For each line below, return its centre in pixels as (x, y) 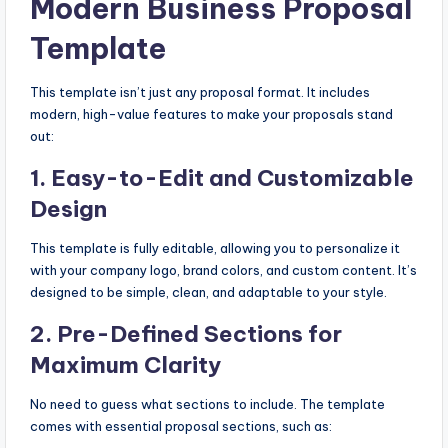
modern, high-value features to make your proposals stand (211, 114)
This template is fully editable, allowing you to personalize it (215, 248)
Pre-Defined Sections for (199, 334)
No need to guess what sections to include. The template (207, 404)
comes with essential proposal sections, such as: (181, 426)
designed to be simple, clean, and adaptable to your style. (208, 292)
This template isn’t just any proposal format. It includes (200, 92)
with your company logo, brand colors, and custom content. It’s (223, 270)
